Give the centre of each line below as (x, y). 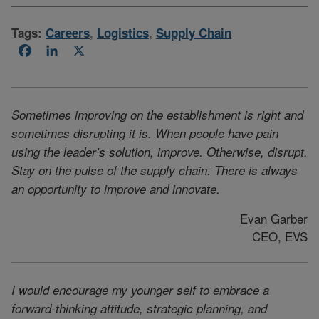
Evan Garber (274, 218)
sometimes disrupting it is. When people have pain (145, 133)
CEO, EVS (280, 236)
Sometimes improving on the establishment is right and (157, 114)
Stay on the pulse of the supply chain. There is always (155, 170)
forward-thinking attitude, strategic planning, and (139, 308)
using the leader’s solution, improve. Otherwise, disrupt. (159, 151)
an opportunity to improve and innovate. (116, 188)
